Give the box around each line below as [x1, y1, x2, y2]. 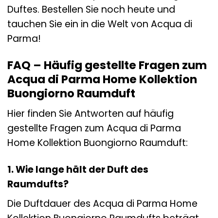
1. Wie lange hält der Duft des [7, 163, 148, 176]
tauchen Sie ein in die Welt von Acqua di [7, 18, 192, 31]
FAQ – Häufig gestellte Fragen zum [7, 57, 207, 73]
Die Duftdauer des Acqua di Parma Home [7, 197, 198, 210]
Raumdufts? [7, 177, 69, 191]
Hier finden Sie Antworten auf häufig [7, 107, 174, 120]
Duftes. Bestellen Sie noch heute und [7, 3, 175, 17]
